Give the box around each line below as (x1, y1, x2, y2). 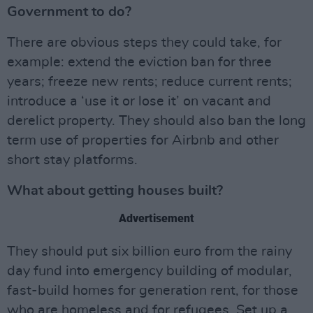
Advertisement (119, 212, 194, 226)
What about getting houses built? (7, 184, 223, 198)
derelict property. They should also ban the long (7, 114, 306, 129)
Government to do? (7, 5, 131, 20)
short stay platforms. (7, 153, 138, 168)
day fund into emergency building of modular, (7, 264, 292, 279)
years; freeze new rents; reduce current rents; (7, 75, 292, 89)
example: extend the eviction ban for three (7, 55, 272, 70)
